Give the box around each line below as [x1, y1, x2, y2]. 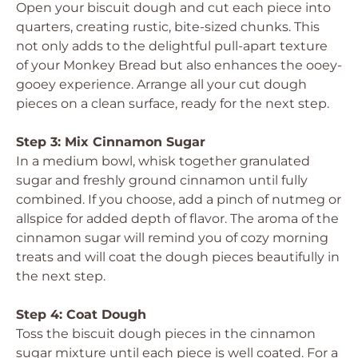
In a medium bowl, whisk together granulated [16, 153, 310, 169]
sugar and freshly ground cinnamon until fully [16, 173, 308, 188]
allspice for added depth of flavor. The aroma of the [16, 211, 339, 226]
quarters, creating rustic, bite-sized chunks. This [16, 19, 320, 34]
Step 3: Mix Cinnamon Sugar [16, 134, 205, 149]
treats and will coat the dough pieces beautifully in [16, 249, 340, 265]
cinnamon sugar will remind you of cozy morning [16, 230, 328, 245]
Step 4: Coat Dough [16, 307, 146, 322]
